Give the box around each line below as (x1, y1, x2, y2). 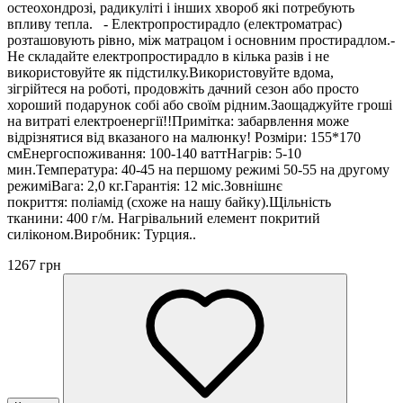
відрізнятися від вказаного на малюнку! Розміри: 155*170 (7, 129, 361, 145)
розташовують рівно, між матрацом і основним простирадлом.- (7, 31, 395, 48)
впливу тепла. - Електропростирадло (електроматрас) (7, 15, 342, 31)
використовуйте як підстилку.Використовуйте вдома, (7, 64, 334, 80)
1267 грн (7, 256, 61, 273)
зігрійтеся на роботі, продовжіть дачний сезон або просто (7, 80, 359, 96)
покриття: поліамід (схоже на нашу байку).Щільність (7, 193, 331, 210)
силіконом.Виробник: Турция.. (7, 226, 196, 242)
